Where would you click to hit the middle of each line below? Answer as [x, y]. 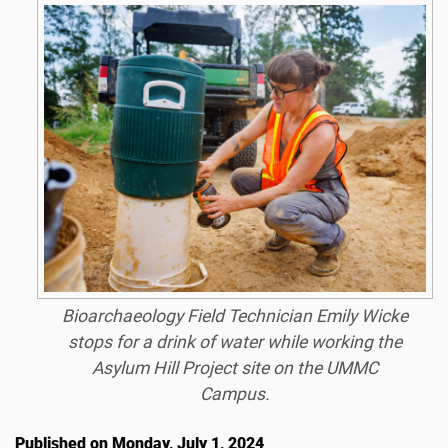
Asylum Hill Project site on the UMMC [234, 367]
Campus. [234, 393]
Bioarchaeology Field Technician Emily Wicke [234, 315]
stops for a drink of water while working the [234, 341]
